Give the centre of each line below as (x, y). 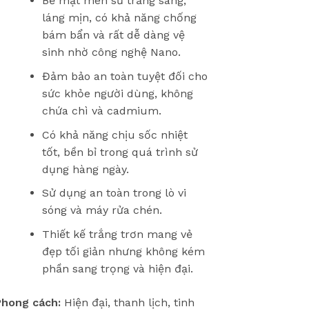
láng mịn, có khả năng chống (119, 18)
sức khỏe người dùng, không (117, 93)
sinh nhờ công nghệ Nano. (111, 52)
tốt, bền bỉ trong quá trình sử (120, 152)
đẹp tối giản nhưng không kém (123, 251)
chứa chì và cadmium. (101, 110)
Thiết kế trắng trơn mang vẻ (117, 234)
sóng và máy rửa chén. (102, 210)
